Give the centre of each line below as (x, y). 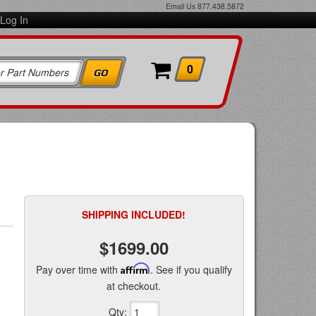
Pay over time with (78, 269)
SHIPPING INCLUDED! (134, 214)
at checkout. (134, 286)
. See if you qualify (191, 269)
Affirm (135, 268)
